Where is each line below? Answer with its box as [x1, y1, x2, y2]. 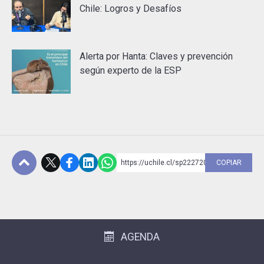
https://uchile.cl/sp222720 [121, 158, 207, 167]
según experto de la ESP [80, 64, 181, 76]
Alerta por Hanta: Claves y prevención [80, 50, 233, 62]
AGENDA [121, 230, 160, 243]
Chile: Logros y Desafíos [80, 2, 181, 14]
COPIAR [216, 158, 242, 167]
